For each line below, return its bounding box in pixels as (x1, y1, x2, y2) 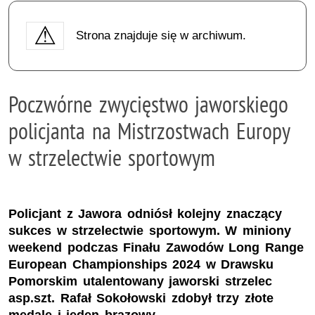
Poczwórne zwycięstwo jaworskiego (8, 89, 289, 118)
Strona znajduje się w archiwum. (75, 28, 246, 42)
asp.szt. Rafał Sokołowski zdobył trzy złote (8, 291, 274, 306)
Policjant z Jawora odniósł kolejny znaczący (8, 207, 282, 221)
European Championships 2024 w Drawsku (8, 257, 274, 272)
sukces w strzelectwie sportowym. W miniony (8, 224, 291, 238)
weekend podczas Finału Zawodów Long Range (8, 240, 304, 255)
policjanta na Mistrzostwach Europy (8, 116, 290, 145)
